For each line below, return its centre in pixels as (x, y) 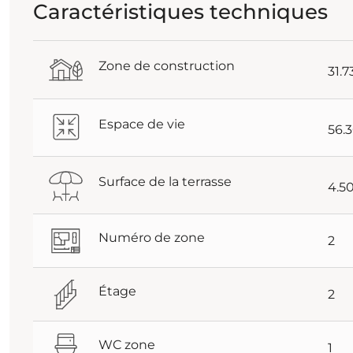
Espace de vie (142, 124)
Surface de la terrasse (165, 182)
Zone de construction (167, 66)
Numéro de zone (152, 237)
